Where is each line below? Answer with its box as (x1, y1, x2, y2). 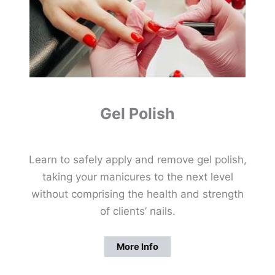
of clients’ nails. (99, 205, 176, 218)
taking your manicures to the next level (42, 171, 233, 184)
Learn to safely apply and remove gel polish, (28, 153, 247, 166)
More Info (117, 241, 158, 253)
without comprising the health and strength (31, 188, 244, 201)
